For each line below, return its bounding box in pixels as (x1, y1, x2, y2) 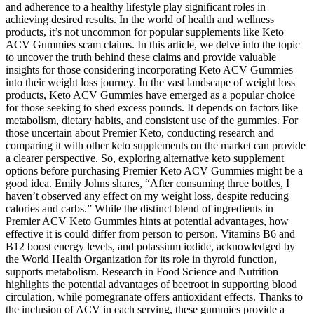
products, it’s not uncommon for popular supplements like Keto (6, 26, 284, 38)
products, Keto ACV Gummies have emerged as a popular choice (6, 89, 295, 101)
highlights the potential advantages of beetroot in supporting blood (6, 278, 297, 290)
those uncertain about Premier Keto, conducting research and (6, 127, 274, 139)
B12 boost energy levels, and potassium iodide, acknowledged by (6, 240, 295, 252)
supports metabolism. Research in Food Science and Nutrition (6, 266, 278, 278)
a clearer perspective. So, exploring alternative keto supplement (6, 152, 284, 164)
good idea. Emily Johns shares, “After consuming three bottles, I (6, 177, 289, 189)
